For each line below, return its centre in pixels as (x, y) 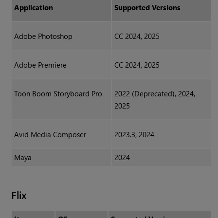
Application (33, 8)
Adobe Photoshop (43, 36)
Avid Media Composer (50, 135)
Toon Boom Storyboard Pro (58, 94)
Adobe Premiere (40, 65)
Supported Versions (147, 8)
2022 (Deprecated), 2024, (154, 94)
